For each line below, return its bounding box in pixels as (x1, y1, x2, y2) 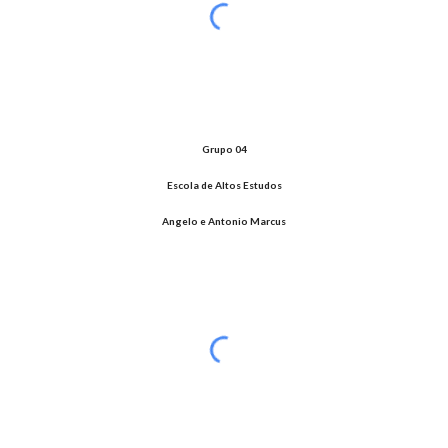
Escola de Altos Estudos (166, 179, 282, 191)
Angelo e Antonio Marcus (162, 215, 286, 227)
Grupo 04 (201, 143, 247, 155)
